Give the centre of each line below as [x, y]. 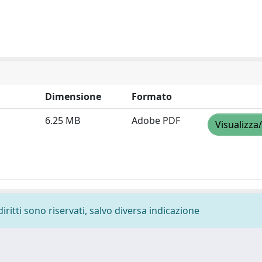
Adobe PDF [156, 120]
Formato [152, 96]
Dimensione [73, 96]
